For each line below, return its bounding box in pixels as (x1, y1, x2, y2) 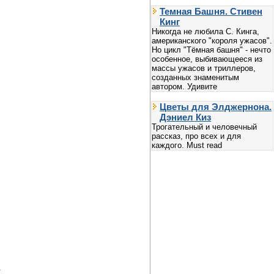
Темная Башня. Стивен (160, 6, 262, 17)
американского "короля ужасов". (152, 35, 272, 45)
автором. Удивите (152, 81, 217, 91)
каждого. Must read (152, 140, 222, 150)
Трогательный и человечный (152, 122, 257, 131)
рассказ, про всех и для (152, 131, 241, 141)
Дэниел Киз (160, 111, 211, 122)
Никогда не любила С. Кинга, (152, 26, 259, 36)
